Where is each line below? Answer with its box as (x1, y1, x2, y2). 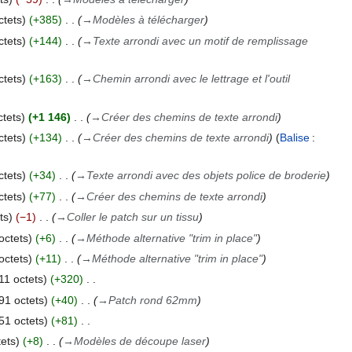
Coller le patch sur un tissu (66, 211, 199, 224)
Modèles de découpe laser (73, 335, 206, 348)
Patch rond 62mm (108, 293, 197, 306)
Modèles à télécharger (92, 13, 204, 27)
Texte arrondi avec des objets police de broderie (86, 169, 326, 182)
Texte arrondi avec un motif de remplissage (92, 34, 308, 47)
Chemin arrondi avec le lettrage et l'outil (92, 72, 290, 86)
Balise (279, 130, 310, 144)
